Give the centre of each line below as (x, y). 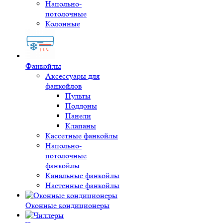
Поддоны (81, 106)
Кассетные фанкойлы (82, 136)
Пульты (78, 96)
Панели (78, 116)
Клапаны (81, 126)
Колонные (63, 24)
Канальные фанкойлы (82, 175)
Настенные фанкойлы (82, 185)
